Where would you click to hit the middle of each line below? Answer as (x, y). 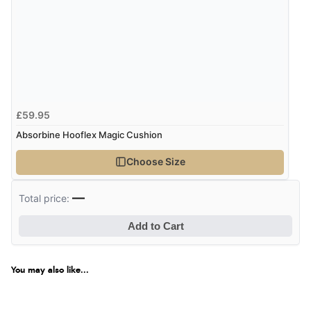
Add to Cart (155, 226)
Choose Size (155, 162)
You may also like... (50, 270)
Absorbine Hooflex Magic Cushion (90, 134)
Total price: (46, 198)
